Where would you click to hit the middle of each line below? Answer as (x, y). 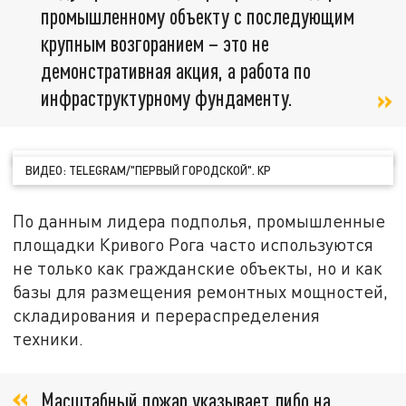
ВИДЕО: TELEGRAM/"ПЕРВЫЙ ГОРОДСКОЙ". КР (149, 171)
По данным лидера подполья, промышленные (199, 221)
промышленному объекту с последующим (198, 16)
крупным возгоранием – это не (155, 43)
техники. (48, 339)
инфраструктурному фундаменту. (167, 98)
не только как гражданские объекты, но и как (198, 268)
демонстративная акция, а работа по (176, 71)
